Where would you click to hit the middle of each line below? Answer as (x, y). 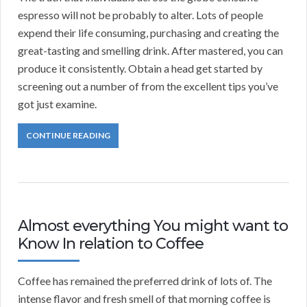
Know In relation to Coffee (111, 244)
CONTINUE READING (68, 136)
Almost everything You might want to (153, 226)
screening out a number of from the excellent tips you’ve (148, 86)
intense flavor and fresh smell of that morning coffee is (144, 299)
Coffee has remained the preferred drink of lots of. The (145, 281)
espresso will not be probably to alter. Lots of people (140, 15)
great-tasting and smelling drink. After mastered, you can (150, 51)
